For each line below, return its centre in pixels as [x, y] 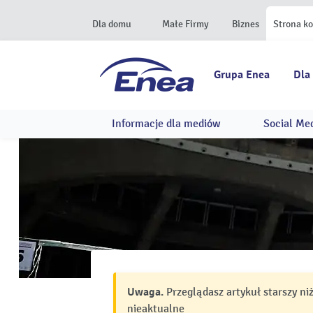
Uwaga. [145, 292]
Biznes [246, 24]
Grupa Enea [242, 75]
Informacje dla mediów [167, 124]
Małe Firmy [185, 24]
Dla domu [112, 24]
